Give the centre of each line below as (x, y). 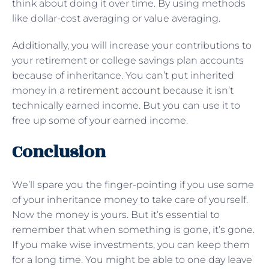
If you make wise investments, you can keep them (131, 244)
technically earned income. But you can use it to (126, 105)
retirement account (114, 90)
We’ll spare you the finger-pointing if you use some (133, 184)
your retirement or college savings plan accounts (128, 60)
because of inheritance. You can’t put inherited (123, 75)
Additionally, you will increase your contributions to (132, 45)
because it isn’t (197, 90)
